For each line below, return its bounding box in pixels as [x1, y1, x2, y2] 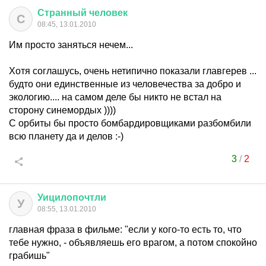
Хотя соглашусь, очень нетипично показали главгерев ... [9, 66, 256, 76]
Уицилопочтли [37, 192, 106, 202]
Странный [37, 8, 87, 18]
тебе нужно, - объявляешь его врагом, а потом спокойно [9, 237, 257, 248]
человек [89, 8, 128, 18]
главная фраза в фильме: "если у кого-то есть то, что [9, 224, 242, 235]
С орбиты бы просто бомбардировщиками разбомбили [9, 118, 251, 128]
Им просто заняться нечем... [9, 40, 133, 50]
